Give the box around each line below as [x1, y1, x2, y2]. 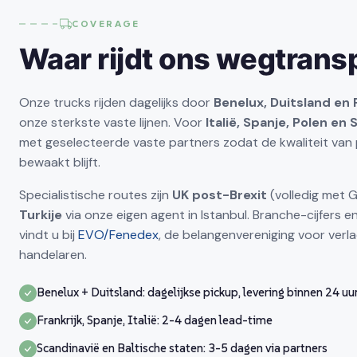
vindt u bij [19, 226, 78, 244]
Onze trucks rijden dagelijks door [19, 94, 214, 112]
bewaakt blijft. [19, 154, 100, 171]
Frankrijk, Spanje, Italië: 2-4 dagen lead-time [37, 312, 273, 328]
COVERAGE [72, 18, 139, 30]
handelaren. [19, 246, 87, 264]
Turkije [19, 206, 62, 224]
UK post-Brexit [172, 186, 267, 204]
